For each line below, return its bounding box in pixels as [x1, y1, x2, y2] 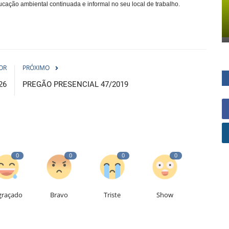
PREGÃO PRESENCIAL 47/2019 [22, 79, 128, 89]
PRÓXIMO [22, 63, 50, 72]
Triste [103, 190, 121, 199]
